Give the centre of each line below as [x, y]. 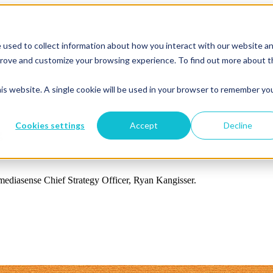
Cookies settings [50, 125]
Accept [144, 125]
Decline [238, 125]
